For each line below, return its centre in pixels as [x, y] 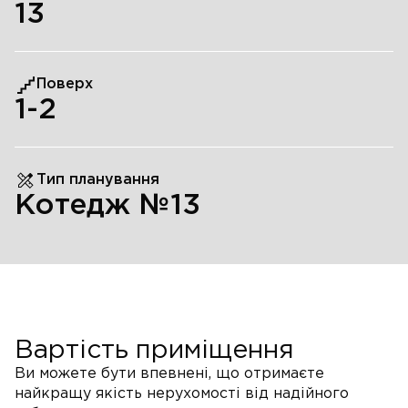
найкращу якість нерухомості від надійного [182, 394]
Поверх [65, 85]
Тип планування [98, 180]
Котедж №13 [107, 206]
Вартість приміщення [154, 351]
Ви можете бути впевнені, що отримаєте [169, 374]
